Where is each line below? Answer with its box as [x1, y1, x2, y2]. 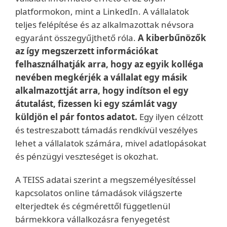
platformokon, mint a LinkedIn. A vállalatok [15, 6, 189, 17]
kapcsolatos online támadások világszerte [15, 187, 182, 199]
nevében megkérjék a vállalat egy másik [15, 71, 187, 83]
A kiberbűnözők [138, 32, 206, 44]
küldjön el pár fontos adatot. [15, 111, 137, 123]
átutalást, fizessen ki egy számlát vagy [15, 98, 177, 109]
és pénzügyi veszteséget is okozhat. [15, 150, 159, 162]
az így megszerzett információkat [15, 45, 158, 57]
